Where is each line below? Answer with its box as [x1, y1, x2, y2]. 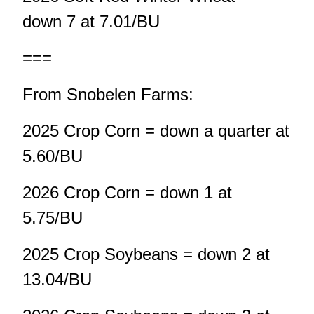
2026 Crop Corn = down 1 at [22, 183, 232, 203]
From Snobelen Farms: [22, 85, 193, 104]
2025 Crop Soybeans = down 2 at [22, 245, 270, 264]
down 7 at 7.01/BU [22, 12, 160, 32]
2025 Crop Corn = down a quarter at [22, 121, 289, 141]
